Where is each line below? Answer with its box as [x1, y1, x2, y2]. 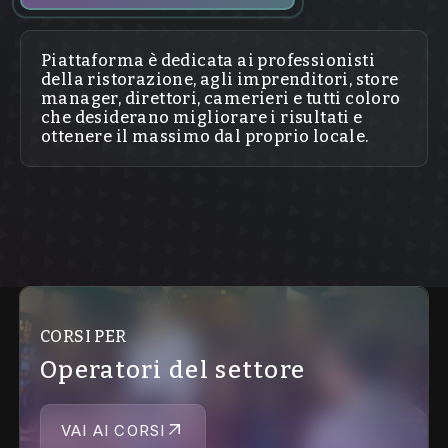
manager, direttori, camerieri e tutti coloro [41, 89, 401, 108]
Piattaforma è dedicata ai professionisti [41, 51, 375, 70]
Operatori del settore [40, 356, 306, 384]
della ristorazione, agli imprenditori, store [41, 70, 399, 89]
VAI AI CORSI [61, 420, 166, 440]
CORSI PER [40, 327, 127, 346]
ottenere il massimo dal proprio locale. [41, 127, 369, 146]
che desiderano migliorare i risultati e [41, 108, 363, 127]
